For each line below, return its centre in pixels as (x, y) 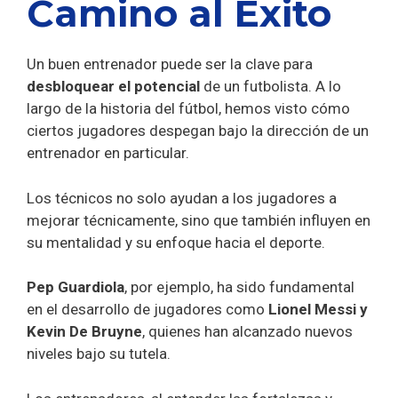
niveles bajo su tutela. (100, 354)
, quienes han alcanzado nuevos (247, 332)
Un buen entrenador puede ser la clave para (170, 64)
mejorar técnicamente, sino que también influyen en (199, 220)
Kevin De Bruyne (84, 332)
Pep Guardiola (76, 287)
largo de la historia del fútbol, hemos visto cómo (188, 109)
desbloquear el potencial (113, 87)
